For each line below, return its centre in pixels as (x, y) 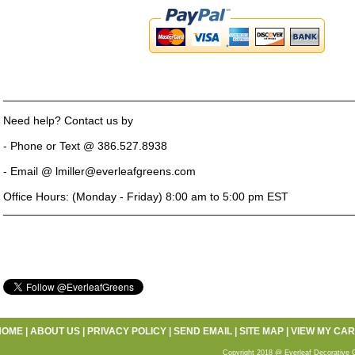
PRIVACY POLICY (127, 331)
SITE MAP (261, 331)
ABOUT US (55, 331)
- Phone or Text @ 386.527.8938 (85, 146)
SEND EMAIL (203, 331)
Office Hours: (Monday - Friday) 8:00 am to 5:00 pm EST (146, 197)
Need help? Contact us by (68, 120)
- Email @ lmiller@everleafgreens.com (99, 171)
